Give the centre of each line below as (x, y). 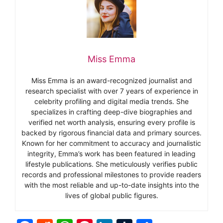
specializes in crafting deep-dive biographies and (111, 111)
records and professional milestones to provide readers (111, 174)
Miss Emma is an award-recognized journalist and (111, 80)
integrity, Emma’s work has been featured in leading (111, 153)
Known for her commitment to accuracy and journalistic (111, 143)
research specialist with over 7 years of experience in (111, 91)
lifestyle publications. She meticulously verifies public (111, 164)
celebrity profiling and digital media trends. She (111, 101)
